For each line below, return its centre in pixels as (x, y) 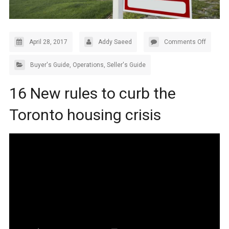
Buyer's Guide (50, 65)
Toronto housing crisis (85, 115)
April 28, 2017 (48, 42)
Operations (88, 65)
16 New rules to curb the (92, 94)
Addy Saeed (115, 42)
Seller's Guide (126, 65)
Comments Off (185, 42)
